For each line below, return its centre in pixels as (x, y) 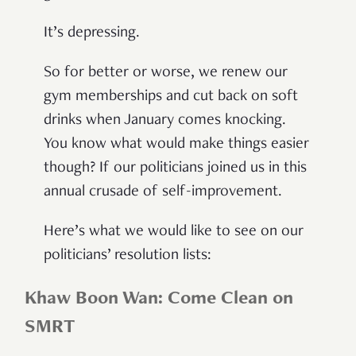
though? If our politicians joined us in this (175, 168)
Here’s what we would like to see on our (174, 232)
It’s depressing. (92, 33)
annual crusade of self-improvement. (163, 192)
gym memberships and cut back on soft (171, 97)
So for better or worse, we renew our (166, 73)
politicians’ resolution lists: (128, 255)
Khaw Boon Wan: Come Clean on (159, 299)
